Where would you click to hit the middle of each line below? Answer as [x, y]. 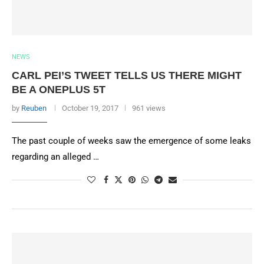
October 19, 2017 [90, 108]
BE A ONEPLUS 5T [59, 90]
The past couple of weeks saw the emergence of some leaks [131, 141]
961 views [149, 108]
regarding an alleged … [55, 157]
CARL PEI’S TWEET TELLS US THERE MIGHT [127, 75]
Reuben [34, 108]
